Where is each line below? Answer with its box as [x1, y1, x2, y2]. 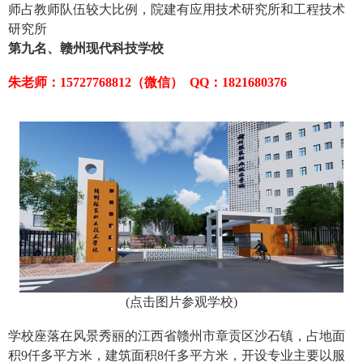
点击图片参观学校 [130, 295, 233, 310]
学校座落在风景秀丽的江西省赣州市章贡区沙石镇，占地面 [8, 329, 345, 344]
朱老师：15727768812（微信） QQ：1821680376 [8, 75, 287, 90]
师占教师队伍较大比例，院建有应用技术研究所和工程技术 [8, 2, 345, 17]
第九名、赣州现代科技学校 [8, 41, 164, 56]
